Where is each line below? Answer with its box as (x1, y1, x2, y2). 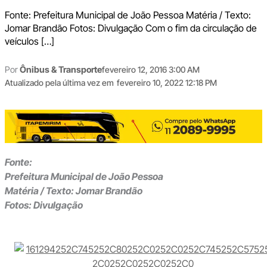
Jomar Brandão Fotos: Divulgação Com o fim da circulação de (4, 21, 257, 34)
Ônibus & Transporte (19, 64, 102, 75)
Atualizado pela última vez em (4, 77, 114, 88)
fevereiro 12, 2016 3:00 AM (101, 64, 200, 74)
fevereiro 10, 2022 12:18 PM (116, 77, 217, 88)
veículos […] (4, 35, 54, 47)
